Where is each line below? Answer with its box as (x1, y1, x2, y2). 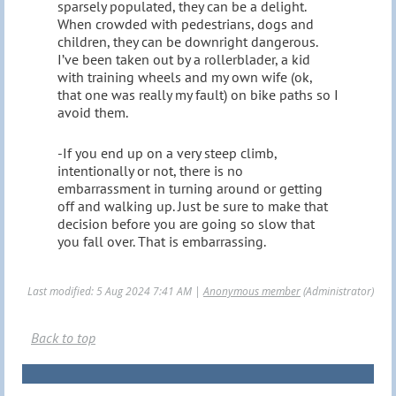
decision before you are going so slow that (57, 214, 315, 232)
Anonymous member (203, 283, 301, 298)
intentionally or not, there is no (57, 161, 243, 179)
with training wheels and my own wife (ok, (57, 67, 312, 86)
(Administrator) (301, 283, 374, 298)
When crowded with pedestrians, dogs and (57, 14, 314, 33)
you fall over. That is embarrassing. (57, 232, 269, 250)
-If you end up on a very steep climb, (57, 143, 277, 162)
